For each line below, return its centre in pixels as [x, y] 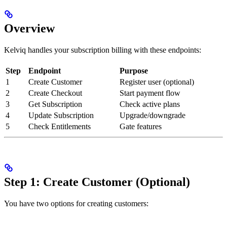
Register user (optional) [157, 82]
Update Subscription [61, 116]
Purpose [134, 71]
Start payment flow [150, 93]
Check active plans [150, 104]
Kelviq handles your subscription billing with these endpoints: [103, 50]
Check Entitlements [60, 127]
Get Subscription [55, 104]
